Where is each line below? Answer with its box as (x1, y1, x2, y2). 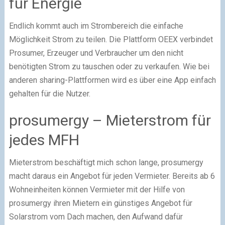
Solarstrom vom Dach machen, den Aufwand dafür (9, 211, 183, 221)
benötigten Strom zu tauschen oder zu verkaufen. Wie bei (9, 61, 209, 71)
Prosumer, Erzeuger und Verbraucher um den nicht (9, 48, 183, 58)
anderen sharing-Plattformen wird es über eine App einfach (9, 75, 216, 85)
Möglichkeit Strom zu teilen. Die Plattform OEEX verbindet (9, 34, 213, 44)
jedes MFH (9, 131, 79, 149)
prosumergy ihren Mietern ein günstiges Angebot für (9, 198, 192, 208)
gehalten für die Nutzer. (9, 88, 90, 98)
